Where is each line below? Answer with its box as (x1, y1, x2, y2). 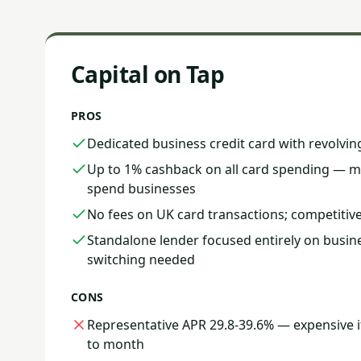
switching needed (87, 251, 195, 268)
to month (87, 335, 144, 353)
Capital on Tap (71, 59, 225, 89)
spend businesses (87, 180, 196, 197)
